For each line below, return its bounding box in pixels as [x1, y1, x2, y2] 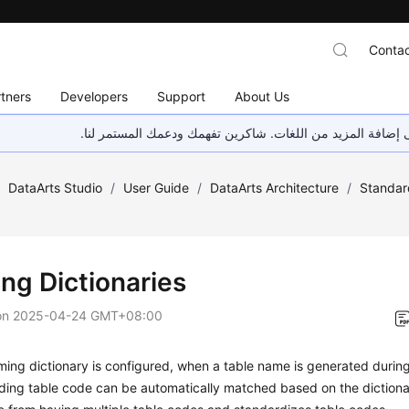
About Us [235, 88, 290, 104]
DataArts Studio [8, 180, 103, 195]
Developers [60, 88, 129, 104]
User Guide [123, 180, 190, 195]
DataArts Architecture [210, 180, 340, 195]
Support [157, 88, 206, 104]
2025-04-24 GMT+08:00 [13, 308, 163, 323]
